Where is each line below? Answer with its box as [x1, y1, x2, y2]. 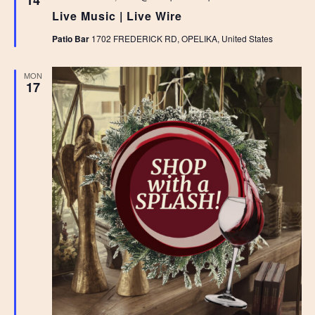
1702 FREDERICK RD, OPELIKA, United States [91, 32, 273, 44]
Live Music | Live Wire [51, 8, 182, 24]
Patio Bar [51, 32, 91, 45]
